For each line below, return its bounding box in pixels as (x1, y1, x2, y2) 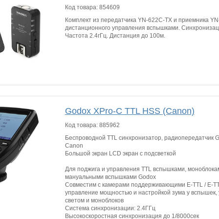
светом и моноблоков (65, 197, 124, 204)
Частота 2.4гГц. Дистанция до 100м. (65, 32, 165, 39)
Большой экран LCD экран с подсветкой (65, 150, 176, 157)
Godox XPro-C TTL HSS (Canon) (65, 106, 195, 116)
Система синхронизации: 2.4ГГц (65, 205, 155, 212)
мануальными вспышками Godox (65, 174, 156, 180)
